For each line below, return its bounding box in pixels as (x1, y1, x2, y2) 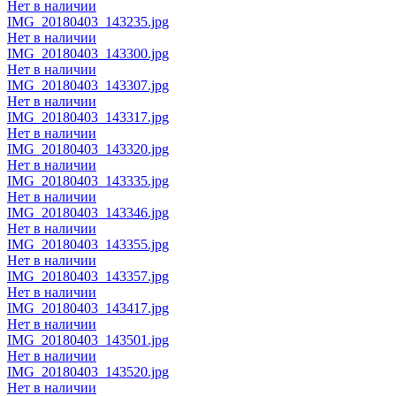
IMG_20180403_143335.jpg (7, 172, 169, 188)
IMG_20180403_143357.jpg (7, 268, 169, 284)
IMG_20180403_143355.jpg (7, 236, 169, 252)
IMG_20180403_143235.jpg (7, 13, 169, 29)
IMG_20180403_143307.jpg (7, 77, 169, 93)
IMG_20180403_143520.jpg (7, 363, 169, 379)
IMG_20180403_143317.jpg (7, 109, 169, 125)
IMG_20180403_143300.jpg (7, 45, 169, 61)
